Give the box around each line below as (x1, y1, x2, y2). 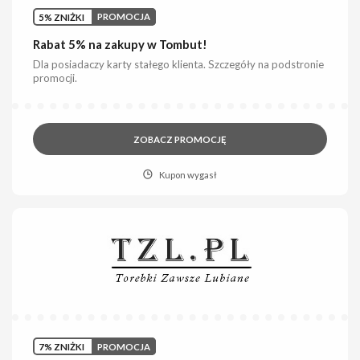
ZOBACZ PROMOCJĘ (133, 133, 227, 145)
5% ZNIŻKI (39, 11, 85, 22)
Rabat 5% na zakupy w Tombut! (33, 37, 208, 51)
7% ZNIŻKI (39, 341, 85, 352)
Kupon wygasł (158, 170, 217, 180)
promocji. (33, 72, 78, 84)
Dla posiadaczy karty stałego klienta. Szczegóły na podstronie (33, 58, 325, 71)
